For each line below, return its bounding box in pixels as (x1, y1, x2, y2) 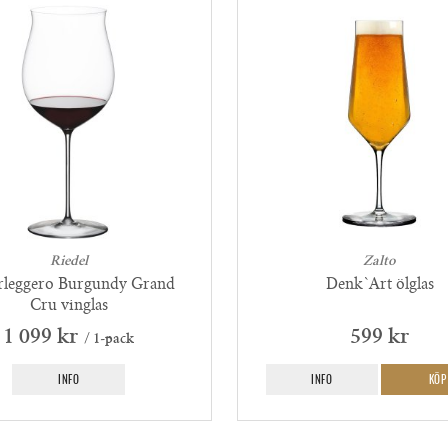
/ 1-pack (81, 334, 135, 348)
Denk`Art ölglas (325, 278, 434, 294)
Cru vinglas (29, 299, 108, 315)
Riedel (49, 256, 88, 270)
